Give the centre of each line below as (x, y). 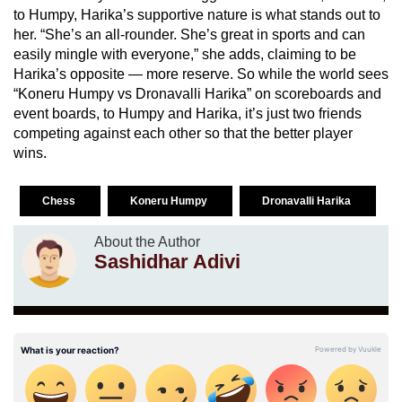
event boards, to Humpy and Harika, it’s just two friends (188, 113)
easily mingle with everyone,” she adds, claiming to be (185, 54)
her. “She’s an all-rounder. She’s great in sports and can (189, 34)
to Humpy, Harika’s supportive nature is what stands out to (197, 14)
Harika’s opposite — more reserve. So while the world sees (201, 74)
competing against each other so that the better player (183, 133)
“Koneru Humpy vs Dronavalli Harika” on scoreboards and (197, 93)
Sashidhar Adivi (167, 261)
